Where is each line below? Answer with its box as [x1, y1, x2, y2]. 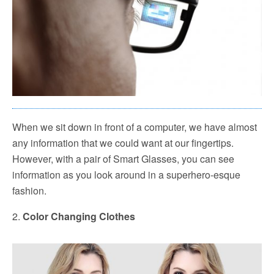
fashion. [12, 183, 46, 198]
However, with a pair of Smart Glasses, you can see [12, 151, 234, 166]
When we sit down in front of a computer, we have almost [12, 119, 257, 134]
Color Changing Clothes [23, 209, 135, 223]
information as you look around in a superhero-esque [12, 167, 240, 182]
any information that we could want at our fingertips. [12, 135, 234, 150]
